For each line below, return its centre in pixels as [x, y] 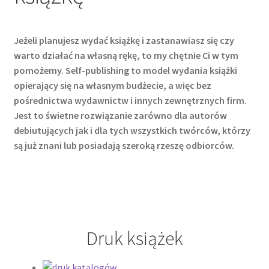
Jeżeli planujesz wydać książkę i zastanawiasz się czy [124, 40]
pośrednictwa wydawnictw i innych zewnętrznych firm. [130, 100]
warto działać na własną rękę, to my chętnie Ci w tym [126, 55]
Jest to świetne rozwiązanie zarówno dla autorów [120, 115]
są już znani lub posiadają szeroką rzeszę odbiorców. [124, 145]
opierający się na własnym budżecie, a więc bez [112, 85]
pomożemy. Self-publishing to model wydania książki [125, 70]
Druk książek [134, 238]
